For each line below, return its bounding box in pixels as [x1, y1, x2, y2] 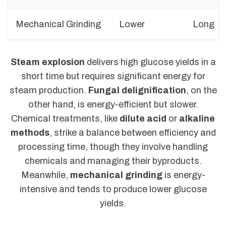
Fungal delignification [88, 85, 186, 96]
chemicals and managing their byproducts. [24, 156, 202, 166]
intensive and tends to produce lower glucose [19, 184, 207, 195]
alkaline [179, 114, 215, 124]
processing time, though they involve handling [18, 142, 208, 152]
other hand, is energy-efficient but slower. [28, 99, 198, 110]
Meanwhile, [21, 170, 70, 181]
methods [10, 128, 49, 138]
